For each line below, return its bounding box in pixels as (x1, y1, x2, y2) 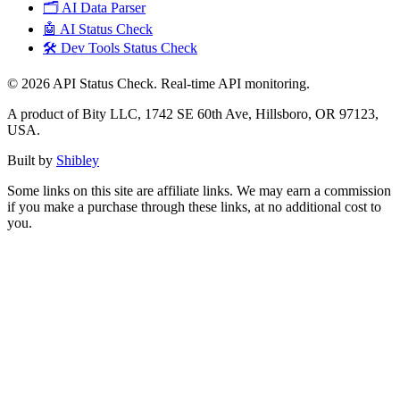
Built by (7, 153, 53, 169)
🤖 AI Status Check (43, 21, 153, 37)
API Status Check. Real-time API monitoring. (50, 76, 310, 92)
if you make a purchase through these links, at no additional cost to (7, 199, 381, 215)
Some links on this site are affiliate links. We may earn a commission (7, 183, 391, 199)
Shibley (56, 153, 99, 169)
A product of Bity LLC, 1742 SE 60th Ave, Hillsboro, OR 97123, (7, 106, 379, 122)
